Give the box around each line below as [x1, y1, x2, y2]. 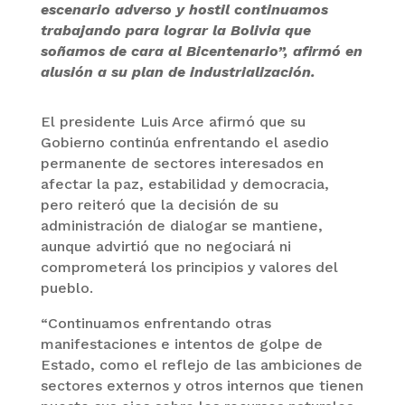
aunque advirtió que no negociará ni [40, 238, 291, 255]
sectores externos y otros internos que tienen [40, 377, 363, 394]
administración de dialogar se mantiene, [40, 217, 323, 234]
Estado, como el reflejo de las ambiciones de [40, 356, 363, 373]
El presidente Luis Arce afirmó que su [40, 113, 306, 130]
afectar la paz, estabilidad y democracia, [40, 175, 329, 193]
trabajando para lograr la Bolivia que [40, 22, 311, 39]
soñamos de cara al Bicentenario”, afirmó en [40, 42, 363, 60]
